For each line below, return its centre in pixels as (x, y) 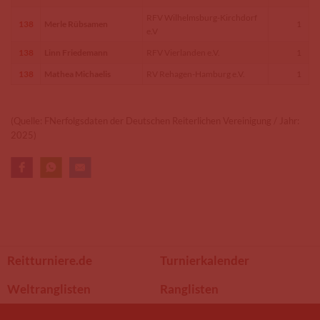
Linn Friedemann (76, 52)
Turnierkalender (205, 260)
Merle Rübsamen (76, 24)
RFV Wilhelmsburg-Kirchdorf (202, 17)
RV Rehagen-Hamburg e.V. (196, 74)
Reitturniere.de (50, 260)
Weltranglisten (49, 289)
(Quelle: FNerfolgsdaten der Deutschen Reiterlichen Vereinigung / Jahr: (155, 121)
